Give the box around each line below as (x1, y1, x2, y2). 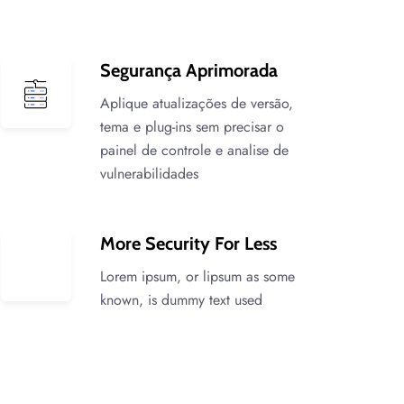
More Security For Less (99, 233, 277, 254)
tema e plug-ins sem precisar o (99, 116, 284, 137)
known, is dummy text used (99, 289, 262, 310)
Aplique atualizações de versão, (99, 93, 293, 114)
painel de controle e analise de (99, 140, 289, 161)
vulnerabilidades (99, 163, 198, 184)
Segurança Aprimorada (99, 60, 278, 81)
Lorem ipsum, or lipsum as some (99, 266, 295, 287)
